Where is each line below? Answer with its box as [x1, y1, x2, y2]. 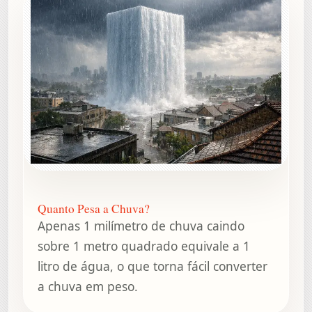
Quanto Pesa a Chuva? [38, 201, 150, 217]
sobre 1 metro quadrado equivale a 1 [38, 237, 250, 255]
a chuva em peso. [38, 278, 138, 295]
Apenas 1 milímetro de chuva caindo [38, 217, 244, 235]
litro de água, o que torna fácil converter [38, 258, 267, 275]
